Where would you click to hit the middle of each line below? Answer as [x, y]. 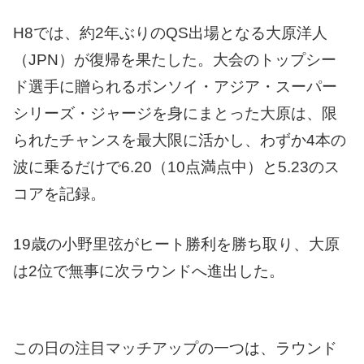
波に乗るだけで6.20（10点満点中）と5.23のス [176, 167]
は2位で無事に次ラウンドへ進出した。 [149, 271]
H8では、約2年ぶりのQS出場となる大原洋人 [170, 33]
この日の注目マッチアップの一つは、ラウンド [175, 348]
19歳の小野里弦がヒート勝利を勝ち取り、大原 [176, 244]
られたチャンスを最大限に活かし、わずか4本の [180, 141]
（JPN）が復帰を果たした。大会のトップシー [175, 60]
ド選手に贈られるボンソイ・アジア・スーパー [175, 87]
